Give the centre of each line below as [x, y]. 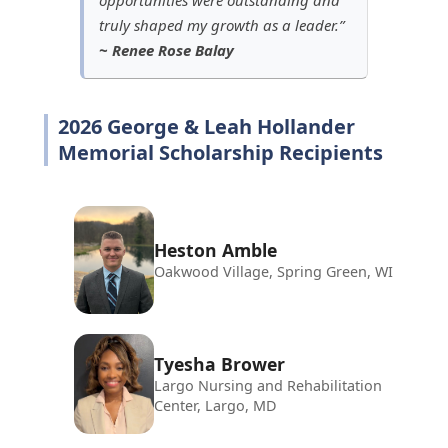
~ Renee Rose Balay [166, 49]
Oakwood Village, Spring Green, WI [273, 271]
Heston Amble [215, 249]
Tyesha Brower [219, 363]
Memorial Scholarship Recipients [220, 152]
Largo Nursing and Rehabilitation [268, 385]
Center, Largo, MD [215, 405]
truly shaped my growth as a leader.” [221, 24]
